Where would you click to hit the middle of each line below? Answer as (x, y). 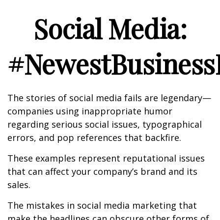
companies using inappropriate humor (90, 111)
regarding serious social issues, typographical (105, 124)
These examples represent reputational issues (106, 158)
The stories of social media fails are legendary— (109, 98)
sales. (19, 185)
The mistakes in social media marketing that (102, 205)
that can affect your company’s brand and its (102, 171)
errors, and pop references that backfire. (94, 137)
